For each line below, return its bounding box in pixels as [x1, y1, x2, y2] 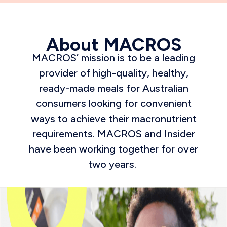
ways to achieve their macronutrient [30, 112, 197, 125]
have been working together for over [29, 143, 198, 155]
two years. [88, 158, 139, 170]
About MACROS [46, 33, 181, 55]
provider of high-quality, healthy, [39, 67, 188, 79]
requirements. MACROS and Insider [32, 128, 195, 140]
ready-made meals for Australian [39, 82, 188, 94]
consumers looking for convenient [35, 97, 192, 109]
